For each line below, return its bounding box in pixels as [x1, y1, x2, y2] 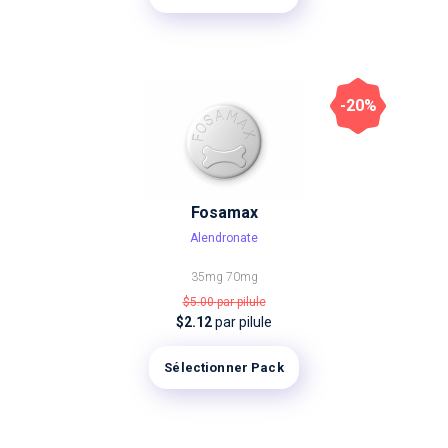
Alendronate [190, 231, 258, 245]
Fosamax [190, 203, 258, 222]
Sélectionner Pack [164, 360, 284, 375]
